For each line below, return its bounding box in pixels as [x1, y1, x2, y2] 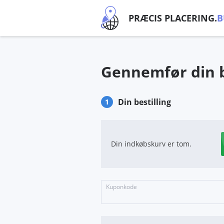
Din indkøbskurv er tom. [111, 139, 191, 148]
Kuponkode [106, 182, 137, 191]
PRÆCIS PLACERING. [128, 12, 217, 24]
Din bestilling [118, 96, 171, 107]
